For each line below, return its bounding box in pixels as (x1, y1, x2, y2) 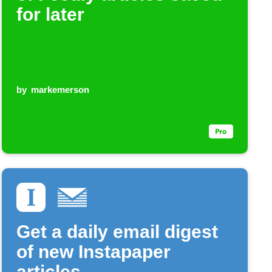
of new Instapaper (16, 242, 171, 262)
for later (16, 4, 84, 25)
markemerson (31, 84, 90, 95)
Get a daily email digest (16, 222, 218, 242)
